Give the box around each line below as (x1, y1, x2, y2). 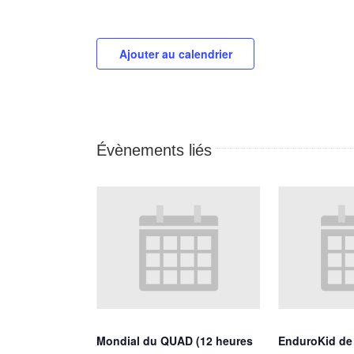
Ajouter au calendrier (119, 46, 232, 62)
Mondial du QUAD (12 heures (96, 332, 253, 348)
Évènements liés (96, 141, 212, 159)
